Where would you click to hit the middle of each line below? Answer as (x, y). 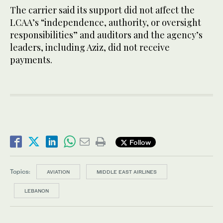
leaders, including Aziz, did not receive (90, 48)
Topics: (20, 171)
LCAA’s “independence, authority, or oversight (106, 23)
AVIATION (58, 172)
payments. (31, 60)
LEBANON (37, 191)
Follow (139, 142)
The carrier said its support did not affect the (102, 10)
